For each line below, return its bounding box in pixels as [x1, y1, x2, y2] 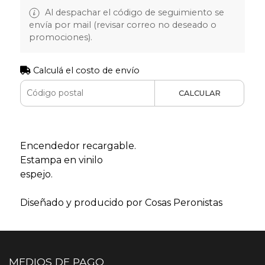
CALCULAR [178, 88, 221, 98]
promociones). [28, 31, 92, 43]
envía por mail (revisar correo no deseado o [28, 19, 216, 30]
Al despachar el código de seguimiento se [42, 7, 224, 18]
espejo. [20, 168, 53, 180]
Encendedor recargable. [20, 140, 136, 151]
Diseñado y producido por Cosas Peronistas [20, 196, 222, 208]
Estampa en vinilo [20, 154, 103, 166]
